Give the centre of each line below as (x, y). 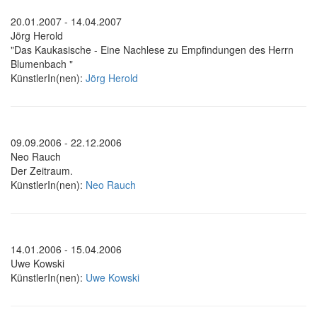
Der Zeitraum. (42, 171)
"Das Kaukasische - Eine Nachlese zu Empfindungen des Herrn (152, 50)
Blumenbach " (42, 64)
